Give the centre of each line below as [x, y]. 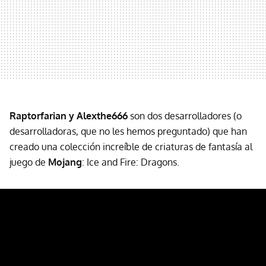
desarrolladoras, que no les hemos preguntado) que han [128, 131]
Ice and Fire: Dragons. [133, 162]
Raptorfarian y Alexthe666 [70, 115]
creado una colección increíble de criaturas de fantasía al [131, 146]
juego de [29, 162]
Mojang [65, 162]
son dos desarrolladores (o [186, 115]
